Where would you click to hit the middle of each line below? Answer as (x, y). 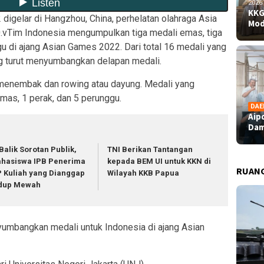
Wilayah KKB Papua (143, 173)
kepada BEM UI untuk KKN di (159, 161)
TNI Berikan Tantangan (150, 150)
